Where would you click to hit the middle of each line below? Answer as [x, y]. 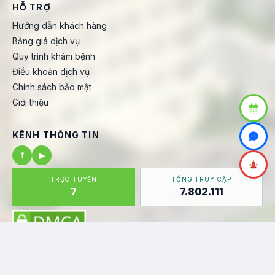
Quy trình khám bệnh [54, 56]
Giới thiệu [30, 103]
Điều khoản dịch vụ [51, 72]
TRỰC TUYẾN [74, 180]
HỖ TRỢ [32, 7]
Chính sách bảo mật [52, 87]
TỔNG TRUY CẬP [201, 180]
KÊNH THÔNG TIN [56, 135]
